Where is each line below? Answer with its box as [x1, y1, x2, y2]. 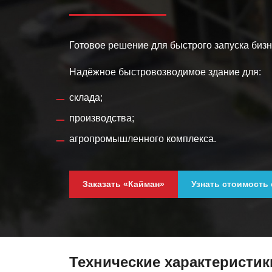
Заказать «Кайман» [83, 179, 165, 189]
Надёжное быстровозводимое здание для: [69, 67, 261, 78]
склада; [69, 92, 103, 103]
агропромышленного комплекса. [69, 134, 216, 144]
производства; [69, 113, 134, 124]
